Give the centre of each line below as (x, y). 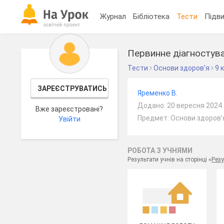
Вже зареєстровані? (69, 109)
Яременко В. (158, 93)
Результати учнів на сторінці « (170, 159)
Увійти (69, 119)
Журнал (113, 16)
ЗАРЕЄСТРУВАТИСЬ (72, 88)
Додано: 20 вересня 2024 (180, 105)
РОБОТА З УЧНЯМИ (160, 150)
